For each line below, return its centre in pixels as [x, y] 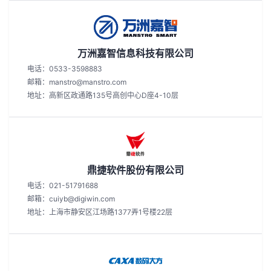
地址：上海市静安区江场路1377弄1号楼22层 [100, 212]
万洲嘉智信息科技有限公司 [135, 53]
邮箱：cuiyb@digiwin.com [71, 199]
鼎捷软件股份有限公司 [135, 170]
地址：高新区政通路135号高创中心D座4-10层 [103, 95]
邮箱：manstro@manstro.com [77, 82]
